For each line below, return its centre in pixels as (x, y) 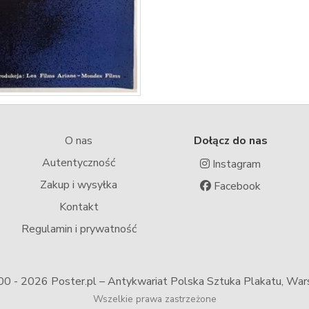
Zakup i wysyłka (79, 185)
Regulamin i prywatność (79, 229)
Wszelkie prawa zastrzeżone (154, 299)
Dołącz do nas (230, 141)
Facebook (236, 187)
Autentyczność (79, 163)
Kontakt (79, 207)
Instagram (235, 165)
